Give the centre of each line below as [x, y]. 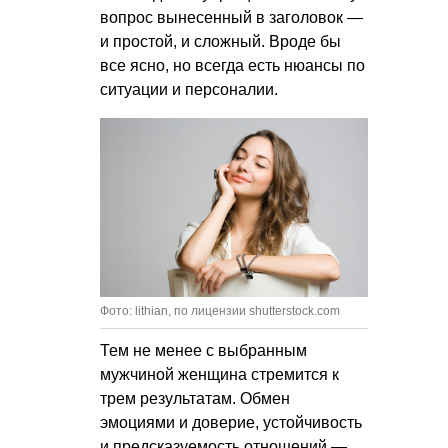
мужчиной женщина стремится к [219, 374]
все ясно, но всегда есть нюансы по [232, 65]
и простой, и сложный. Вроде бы [220, 41]
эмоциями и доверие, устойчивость [231, 422]
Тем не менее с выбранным [203, 350]
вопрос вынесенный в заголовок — [231, 17]
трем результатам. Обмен [195, 398]
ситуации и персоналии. [189, 89]
